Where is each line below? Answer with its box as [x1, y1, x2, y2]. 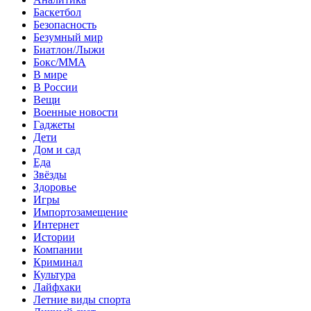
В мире [33, 68, 67, 81]
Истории [33, 230, 75, 243]
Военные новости [33, 106, 118, 118]
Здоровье [33, 180, 76, 193]
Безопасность [33, 18, 96, 31]
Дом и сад [33, 143, 81, 155]
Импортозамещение [33, 205, 128, 218]
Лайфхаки [33, 280, 81, 293]
